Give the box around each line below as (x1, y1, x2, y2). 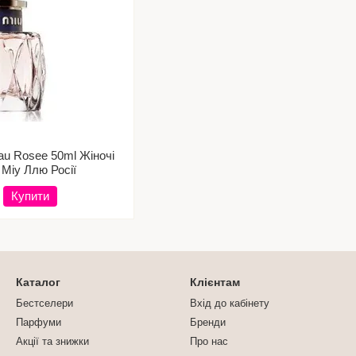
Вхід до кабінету (190, 297, 269, 309)
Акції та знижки (16, 335, 89, 347)
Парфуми (16, 316, 61, 328)
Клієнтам (190, 276, 240, 288)
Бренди (190, 316, 226, 328)
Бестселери (16, 297, 73, 309)
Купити (11, 189, 50, 203)
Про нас (190, 335, 228, 347)
